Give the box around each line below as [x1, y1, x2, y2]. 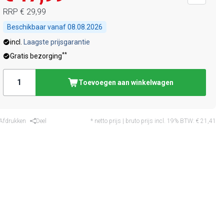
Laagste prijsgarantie [23, 38, 90, 46]
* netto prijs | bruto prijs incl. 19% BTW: [90, 117, 196, 124]
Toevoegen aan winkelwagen [78, 78, 174, 86]
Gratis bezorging [9, 52, 62, 60]
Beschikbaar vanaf [6, 23, 67, 31]
